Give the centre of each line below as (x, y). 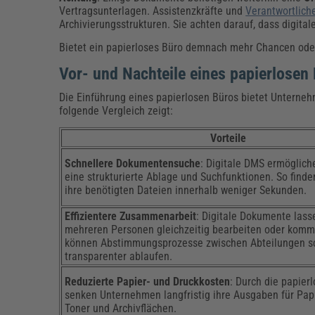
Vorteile (228, 138)
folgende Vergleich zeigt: (116, 110)
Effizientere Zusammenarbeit (131, 216)
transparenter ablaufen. (119, 256)
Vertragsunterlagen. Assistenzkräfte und (153, 11)
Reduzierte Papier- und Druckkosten (148, 281)
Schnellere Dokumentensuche (133, 163)
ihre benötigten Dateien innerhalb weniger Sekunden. (186, 190)
